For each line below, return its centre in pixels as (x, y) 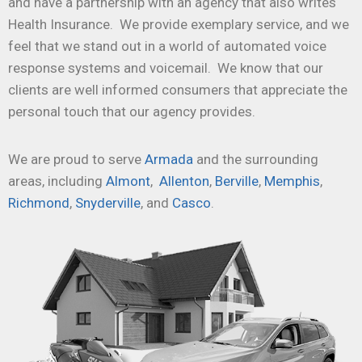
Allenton (184, 181)
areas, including (57, 181)
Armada (169, 160)
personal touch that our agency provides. (132, 112)
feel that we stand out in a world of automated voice (167, 46)
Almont (128, 181)
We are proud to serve (76, 160)
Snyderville (108, 203)
